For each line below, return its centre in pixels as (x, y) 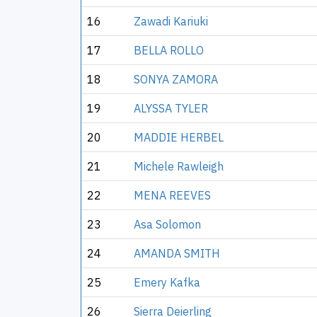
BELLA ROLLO (169, 50)
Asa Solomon (167, 224)
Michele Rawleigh (179, 166)
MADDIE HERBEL (179, 137)
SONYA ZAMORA (176, 79)
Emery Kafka (167, 282)
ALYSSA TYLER (171, 108)
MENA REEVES (172, 195)
